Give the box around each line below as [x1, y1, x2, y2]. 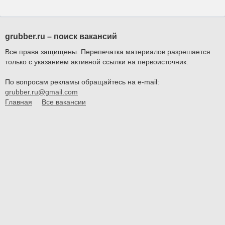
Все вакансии [42, 98, 86, 106]
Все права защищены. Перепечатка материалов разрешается [5, 48, 210, 56]
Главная [5, 98, 32, 106]
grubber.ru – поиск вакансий [5, 32, 119, 41]
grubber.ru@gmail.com [5, 88, 78, 96]
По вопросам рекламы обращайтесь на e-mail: [5, 78, 161, 86]
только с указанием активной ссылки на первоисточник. [5, 58, 188, 66]
